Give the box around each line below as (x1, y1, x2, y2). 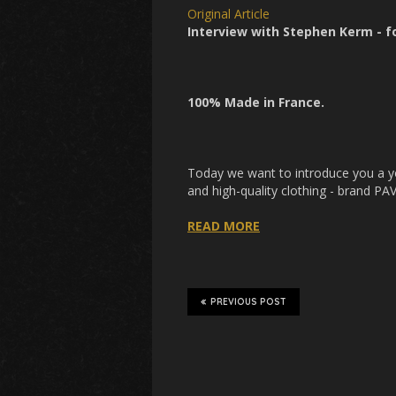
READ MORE (187, 217, 260, 234)
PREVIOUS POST (210, 296, 286, 308)
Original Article (187, 5, 270, 22)
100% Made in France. (187, 94, 324, 110)
